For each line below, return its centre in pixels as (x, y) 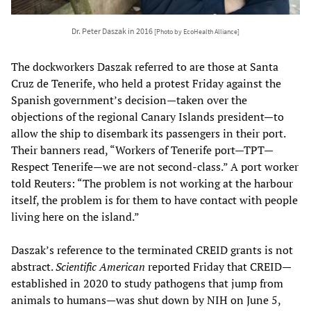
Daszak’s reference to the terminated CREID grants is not (152, 250)
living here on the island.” (75, 216)
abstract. (33, 266)
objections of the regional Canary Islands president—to (148, 116)
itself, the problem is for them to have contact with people (154, 200)
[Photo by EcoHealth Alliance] (197, 32)
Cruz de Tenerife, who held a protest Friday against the (146, 83)
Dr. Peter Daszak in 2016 (113, 31)
